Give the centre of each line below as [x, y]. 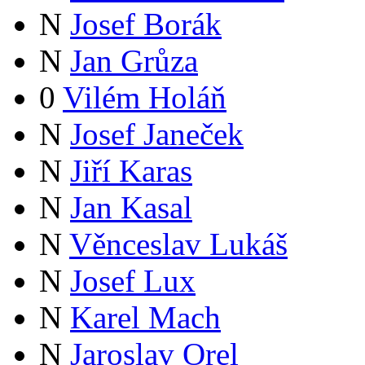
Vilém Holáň [145, 98]
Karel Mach [145, 318]
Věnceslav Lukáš [178, 244]
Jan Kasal [131, 208]
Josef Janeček [157, 134]
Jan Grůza [134, 61]
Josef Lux [133, 281]
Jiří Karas [131, 171]
